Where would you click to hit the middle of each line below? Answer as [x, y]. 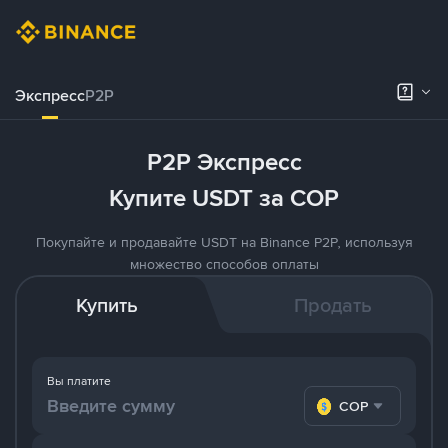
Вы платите [79, 381]
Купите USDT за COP [224, 198]
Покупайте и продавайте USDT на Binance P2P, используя [224, 242]
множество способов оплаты [224, 264]
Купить [107, 305]
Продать [333, 305]
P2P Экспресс [224, 162]
